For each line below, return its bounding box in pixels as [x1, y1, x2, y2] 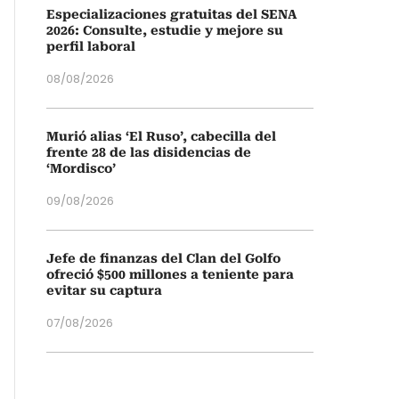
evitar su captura [46, 283, 162, 297]
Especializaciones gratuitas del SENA [46, 7, 297, 21]
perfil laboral [46, 39, 135, 53]
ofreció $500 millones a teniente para [46, 267, 294, 281]
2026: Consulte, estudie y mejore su [46, 23, 283, 37]
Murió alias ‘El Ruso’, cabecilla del [46, 129, 276, 143]
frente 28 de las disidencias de [46, 145, 251, 159]
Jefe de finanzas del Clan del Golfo [46, 251, 281, 265]
